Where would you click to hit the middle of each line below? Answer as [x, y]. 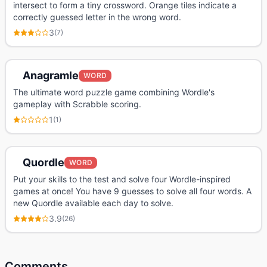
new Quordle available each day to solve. [93, 203]
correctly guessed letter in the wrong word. [97, 17]
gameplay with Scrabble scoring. [77, 104]
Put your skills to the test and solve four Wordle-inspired [122, 179]
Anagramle [51, 75]
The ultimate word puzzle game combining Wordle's [114, 92]
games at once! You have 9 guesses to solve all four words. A [132, 191]
